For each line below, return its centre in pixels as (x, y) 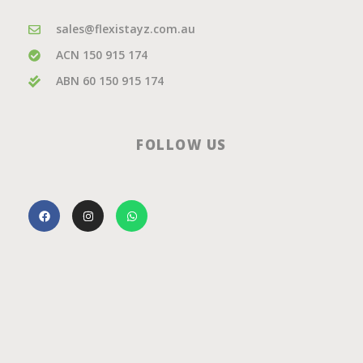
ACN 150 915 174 (101, 55)
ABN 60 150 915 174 (109, 81)
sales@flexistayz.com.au (125, 29)
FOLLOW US (181, 145)
